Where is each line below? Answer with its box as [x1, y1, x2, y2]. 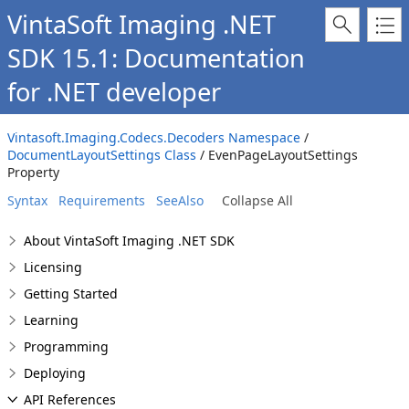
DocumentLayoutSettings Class [7, 146, 196, 163]
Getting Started [24, 285, 118, 302]
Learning [24, 311, 79, 329]
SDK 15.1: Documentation [7, 41, 305, 75]
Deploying [24, 364, 86, 382]
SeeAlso [156, 192, 204, 209]
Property [7, 163, 59, 181]
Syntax [7, 192, 47, 209]
